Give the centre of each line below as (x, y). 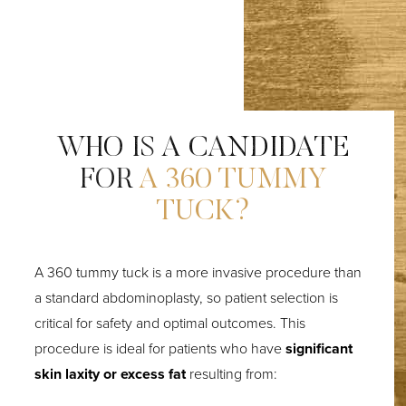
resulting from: (234, 373)
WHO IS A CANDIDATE (203, 148)
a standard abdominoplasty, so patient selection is (187, 297)
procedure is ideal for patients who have (160, 348)
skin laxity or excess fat (112, 373)
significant (319, 348)
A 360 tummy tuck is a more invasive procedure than (198, 272)
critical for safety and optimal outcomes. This (170, 323)
